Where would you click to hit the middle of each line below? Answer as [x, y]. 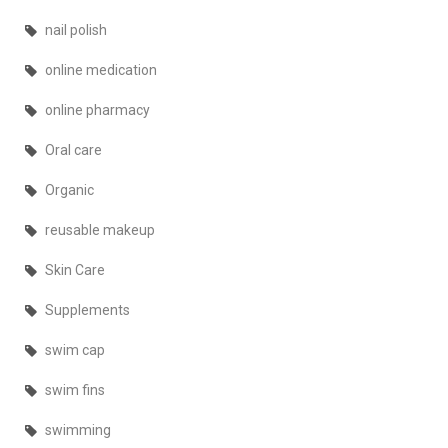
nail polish [76, 30]
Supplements [87, 310]
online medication [101, 70]
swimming [78, 430]
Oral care [73, 150]
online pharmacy [97, 110]
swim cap [75, 350]
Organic [69, 190]
